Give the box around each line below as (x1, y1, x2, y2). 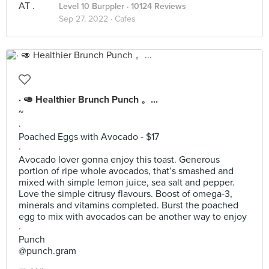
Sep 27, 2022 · (59, 14, 115, 24)
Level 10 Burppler (59, 1, 124, 11)
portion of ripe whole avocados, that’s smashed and (19, 165, 234, 177)
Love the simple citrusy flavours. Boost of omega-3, (19, 188, 232, 200)
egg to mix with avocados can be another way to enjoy (19, 211, 247, 223)
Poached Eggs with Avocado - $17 (19, 131, 159, 143)
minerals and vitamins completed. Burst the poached (19, 199, 238, 211)
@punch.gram (19, 245, 76, 257)
